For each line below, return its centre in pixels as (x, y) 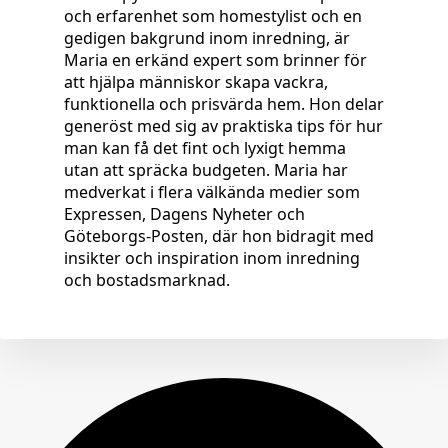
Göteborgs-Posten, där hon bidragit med (219, 236)
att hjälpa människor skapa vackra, (196, 82)
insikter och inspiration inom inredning (212, 258)
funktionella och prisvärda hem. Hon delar (224, 104)
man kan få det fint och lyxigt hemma (205, 148)
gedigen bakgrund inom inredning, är (207, 38)
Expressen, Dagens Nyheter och (184, 214)
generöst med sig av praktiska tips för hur (223, 126)
